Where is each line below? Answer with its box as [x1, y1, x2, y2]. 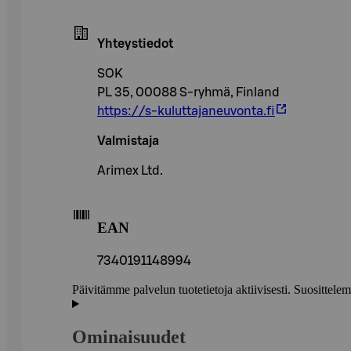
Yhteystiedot [97, 37, 173, 50]
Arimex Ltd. [97, 164, 163, 177]
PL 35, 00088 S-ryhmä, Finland [97, 85, 280, 99]
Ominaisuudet [72, 327, 186, 348]
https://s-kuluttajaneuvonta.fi [97, 104, 275, 118]
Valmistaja [97, 134, 159, 147]
